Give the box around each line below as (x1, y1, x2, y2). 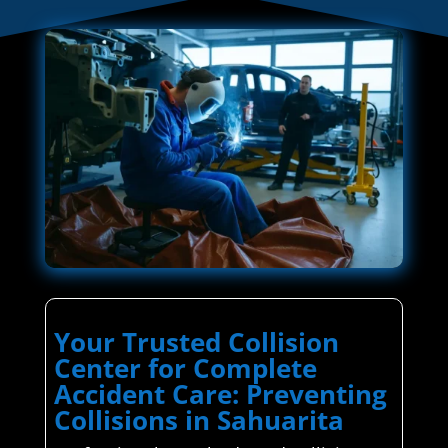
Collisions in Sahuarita (53, 402, 344, 439)
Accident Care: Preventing (53, 376, 387, 413)
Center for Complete (53, 350, 317, 387)
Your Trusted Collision (53, 324, 339, 361)
